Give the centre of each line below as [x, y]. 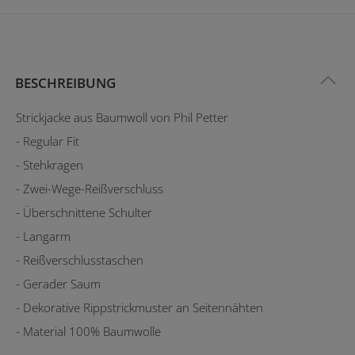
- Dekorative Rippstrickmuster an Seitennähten [139, 307]
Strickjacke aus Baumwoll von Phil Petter [122, 117]
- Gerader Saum [58, 283]
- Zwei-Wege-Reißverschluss [90, 188]
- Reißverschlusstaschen [80, 260]
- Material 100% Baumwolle [88, 331]
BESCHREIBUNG [65, 82]
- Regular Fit [48, 141]
